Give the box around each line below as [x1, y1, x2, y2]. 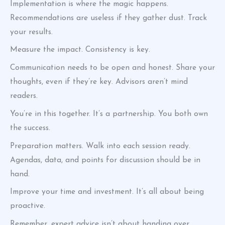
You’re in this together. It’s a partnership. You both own [10, 109, 208, 118]
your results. [10, 28, 53, 36]
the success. [10, 124, 50, 132]
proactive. [10, 202, 45, 210]
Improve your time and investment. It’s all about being [10, 188, 204, 196]
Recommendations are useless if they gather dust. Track [10, 14, 207, 22]
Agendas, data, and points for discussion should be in [10, 156, 200, 164]
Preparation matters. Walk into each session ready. [10, 142, 190, 150]
